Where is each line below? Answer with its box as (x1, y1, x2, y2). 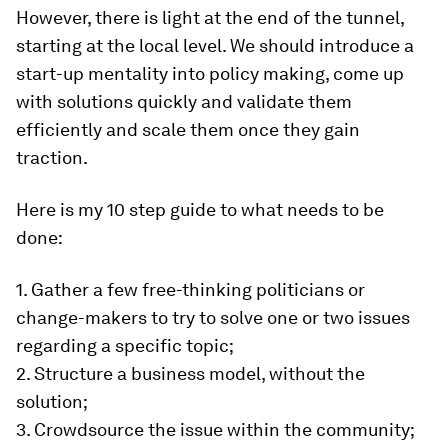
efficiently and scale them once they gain (16, 119, 360, 140)
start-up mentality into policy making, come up (16, 63, 404, 84)
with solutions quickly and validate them (16, 91, 352, 112)
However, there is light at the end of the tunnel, (16, 7, 404, 28)
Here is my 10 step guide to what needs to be (16, 199, 384, 220)
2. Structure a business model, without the (16, 363, 365, 384)
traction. (16, 147, 88, 168)
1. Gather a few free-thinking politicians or (16, 279, 365, 300)
